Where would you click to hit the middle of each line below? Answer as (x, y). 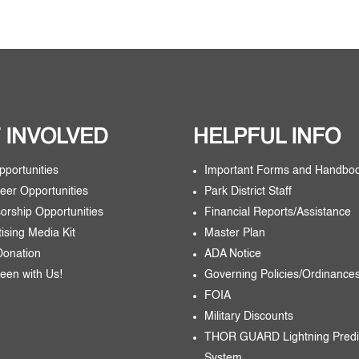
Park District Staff (248, 191)
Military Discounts (249, 316)
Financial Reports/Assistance (280, 212)
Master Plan (235, 233)
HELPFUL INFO (267, 137)
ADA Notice (233, 254)
